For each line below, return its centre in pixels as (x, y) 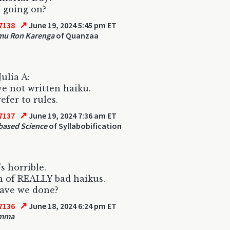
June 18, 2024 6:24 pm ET (72, 206)
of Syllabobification (84, 126)
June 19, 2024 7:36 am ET (72, 116)
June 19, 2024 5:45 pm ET (72, 25)
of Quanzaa (76, 35)
